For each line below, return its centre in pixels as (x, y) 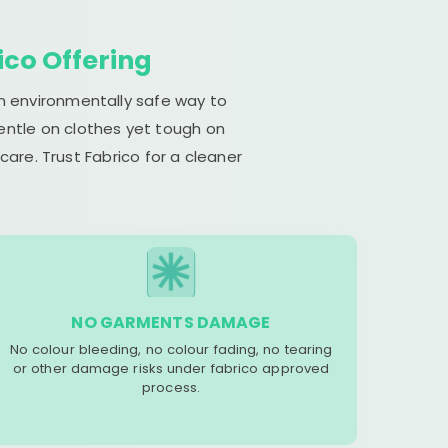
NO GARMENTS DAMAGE (171, 322)
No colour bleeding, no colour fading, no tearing (171, 349)
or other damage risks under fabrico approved (171, 368)
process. (171, 387)
